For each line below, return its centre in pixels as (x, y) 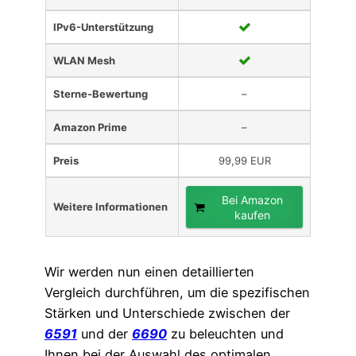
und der (104, 333)
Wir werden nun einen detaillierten (149, 271)
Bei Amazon (252, 199)
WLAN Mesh (84, 60)
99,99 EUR (244, 160)
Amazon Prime (90, 127)
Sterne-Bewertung (101, 93)
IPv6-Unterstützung (103, 27)
